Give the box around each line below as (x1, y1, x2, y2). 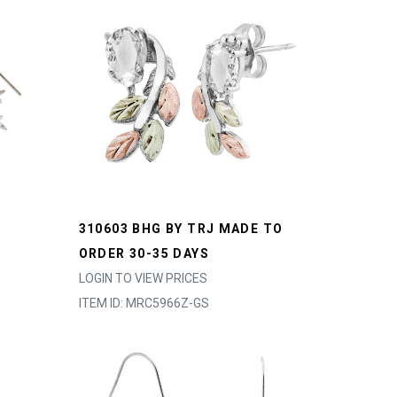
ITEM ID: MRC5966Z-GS (78, 296, 209, 310)
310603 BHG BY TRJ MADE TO (78, 222, 284, 236)
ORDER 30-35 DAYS (78, 246, 209, 261)
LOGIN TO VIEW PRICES (78, 271, 207, 285)
